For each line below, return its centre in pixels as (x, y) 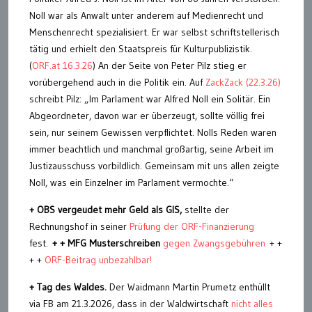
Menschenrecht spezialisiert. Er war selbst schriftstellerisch (154, 32)
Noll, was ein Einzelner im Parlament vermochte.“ (132, 182)
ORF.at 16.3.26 (62, 65)
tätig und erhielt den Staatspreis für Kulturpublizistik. (141, 48)
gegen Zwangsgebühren (214, 243)
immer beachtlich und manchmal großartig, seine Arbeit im (151, 149)
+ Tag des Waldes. (69, 287)
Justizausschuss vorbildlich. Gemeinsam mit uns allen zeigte (154, 165)
